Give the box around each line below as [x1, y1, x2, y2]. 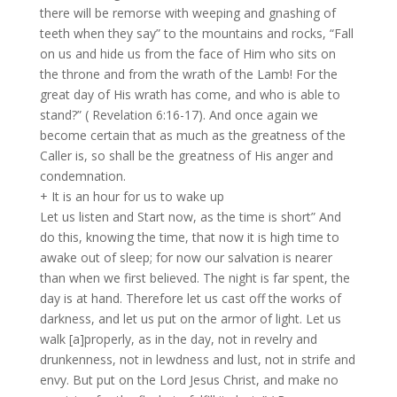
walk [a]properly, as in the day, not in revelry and [39, 331, 317, 348]
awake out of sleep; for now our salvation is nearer [39, 249, 332, 267]
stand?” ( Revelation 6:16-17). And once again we [39, 106, 318, 124]
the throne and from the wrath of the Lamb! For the [39, 66, 338, 83]
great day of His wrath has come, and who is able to [39, 86, 340, 104]
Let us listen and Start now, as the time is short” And [39, 208, 341, 226]
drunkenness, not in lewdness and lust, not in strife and [39, 351, 355, 369]
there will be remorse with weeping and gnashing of [39, 4, 336, 22]
